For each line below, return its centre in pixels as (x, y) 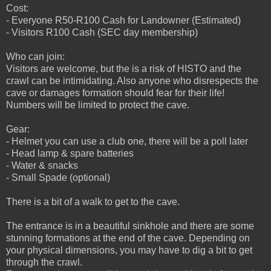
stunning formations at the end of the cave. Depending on (128, 238)
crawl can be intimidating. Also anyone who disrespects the (132, 81)
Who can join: (35, 57)
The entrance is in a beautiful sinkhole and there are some (130, 226)
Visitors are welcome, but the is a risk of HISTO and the (124, 69)
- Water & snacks (42, 166)
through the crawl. (44, 263)
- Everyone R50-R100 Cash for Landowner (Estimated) (123, 21)
